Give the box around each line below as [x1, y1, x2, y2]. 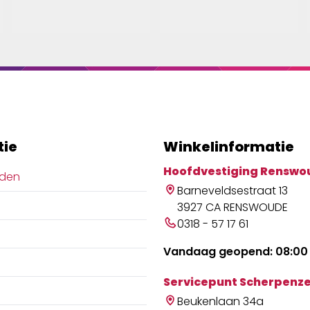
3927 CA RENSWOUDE [177, 199, 288, 216]
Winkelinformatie [163, 137, 294, 157]
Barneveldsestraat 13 [177, 183, 288, 199]
